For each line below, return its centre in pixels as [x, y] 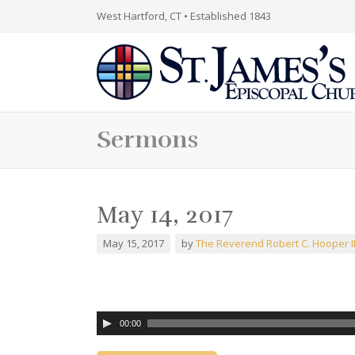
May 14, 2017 [165, 215]
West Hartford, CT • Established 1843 [184, 16]
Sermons [147, 140]
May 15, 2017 [134, 243]
